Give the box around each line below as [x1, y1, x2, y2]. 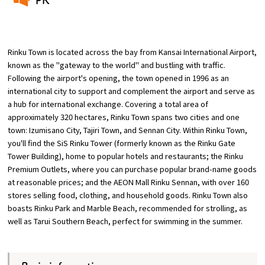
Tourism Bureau [49, 33, 112, 44]
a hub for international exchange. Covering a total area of [8, 98, 209, 109]
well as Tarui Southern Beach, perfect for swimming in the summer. [8, 215, 243, 227]
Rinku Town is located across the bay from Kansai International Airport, [8, 46, 257, 57]
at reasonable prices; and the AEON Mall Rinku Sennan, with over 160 [8, 176, 250, 188]
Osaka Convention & [40, 22, 121, 34]
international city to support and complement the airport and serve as [8, 85, 256, 96]
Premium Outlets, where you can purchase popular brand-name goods [8, 163, 257, 174]
